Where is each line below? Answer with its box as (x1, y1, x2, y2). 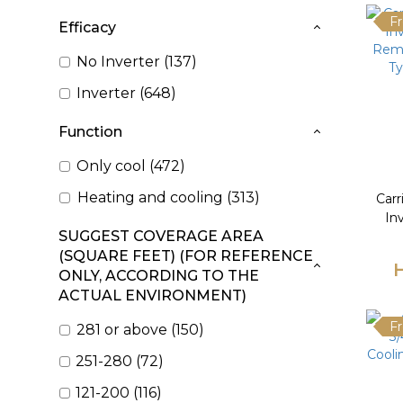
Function (58, 123, 122, 140)
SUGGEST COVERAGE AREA (58, 228, 264, 245)
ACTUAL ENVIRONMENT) (58, 287, 246, 304)
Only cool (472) (76, 157, 185, 175)
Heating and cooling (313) (76, 189, 260, 206)
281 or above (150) (76, 321, 205, 338)
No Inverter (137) (76, 53, 197, 70)
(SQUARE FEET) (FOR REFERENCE (58, 247, 313, 264)
